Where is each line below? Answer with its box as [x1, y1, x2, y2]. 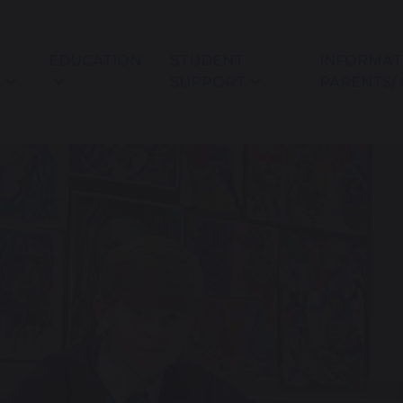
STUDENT [169, 51, 244, 69]
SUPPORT [169, 73, 246, 91]
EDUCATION [48, 51, 141, 69]
